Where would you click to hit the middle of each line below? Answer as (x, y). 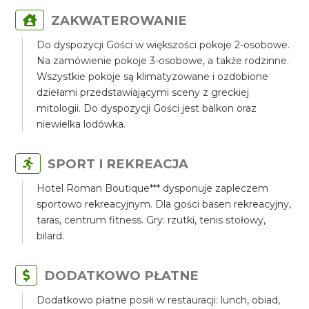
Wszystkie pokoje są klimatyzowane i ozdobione (153, 77)
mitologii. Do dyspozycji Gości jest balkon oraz (147, 108)
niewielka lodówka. (81, 124)
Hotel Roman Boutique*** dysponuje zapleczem (153, 188)
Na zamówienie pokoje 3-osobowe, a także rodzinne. (163, 61)
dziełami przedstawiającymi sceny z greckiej (143, 92)
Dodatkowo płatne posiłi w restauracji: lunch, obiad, (159, 300)
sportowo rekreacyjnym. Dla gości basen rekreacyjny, (164, 204)
